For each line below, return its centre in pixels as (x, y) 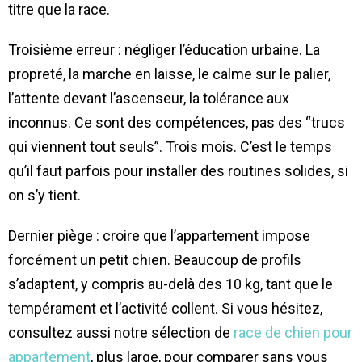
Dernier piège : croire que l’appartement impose (159, 235)
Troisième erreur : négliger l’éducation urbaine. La (164, 49)
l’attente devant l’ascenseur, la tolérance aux (149, 98)
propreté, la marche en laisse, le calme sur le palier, (169, 74)
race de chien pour (293, 332)
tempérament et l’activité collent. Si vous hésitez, (165, 308)
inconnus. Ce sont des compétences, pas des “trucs (177, 122)
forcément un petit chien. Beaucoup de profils (155, 259)
